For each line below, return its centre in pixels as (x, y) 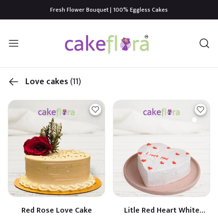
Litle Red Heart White (162, 210)
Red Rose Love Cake (56, 210)
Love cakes (48, 82)
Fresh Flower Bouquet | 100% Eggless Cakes (109, 10)
